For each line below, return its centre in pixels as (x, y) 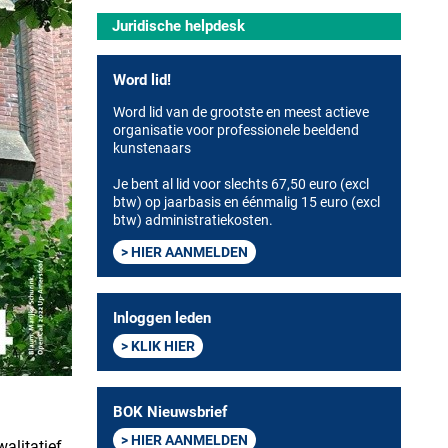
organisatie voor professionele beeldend (235, 129)
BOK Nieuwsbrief (169, 411)
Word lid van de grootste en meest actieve (240, 111)
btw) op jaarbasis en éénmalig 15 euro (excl (246, 201)
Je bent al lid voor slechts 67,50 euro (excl (240, 183)
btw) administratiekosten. (194, 219)
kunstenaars (151, 147)
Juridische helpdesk (178, 25)
